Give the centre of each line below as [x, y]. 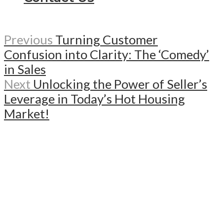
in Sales [25, 69]
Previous [28, 40]
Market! [27, 114]
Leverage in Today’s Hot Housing [94, 99]
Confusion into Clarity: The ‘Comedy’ [107, 55]
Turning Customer [107, 40]
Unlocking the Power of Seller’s [120, 84]
